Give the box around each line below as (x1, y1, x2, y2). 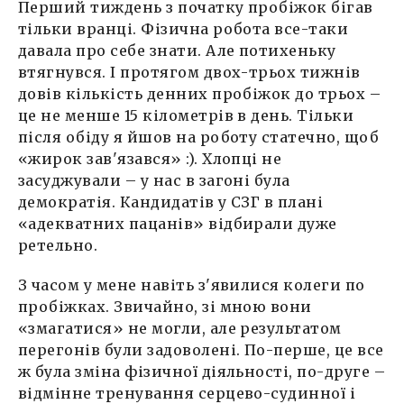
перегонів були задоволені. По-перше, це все (18, 340, 384, 359)
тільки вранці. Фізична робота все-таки (18, 19, 349, 38)
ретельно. (18, 235, 98, 254)
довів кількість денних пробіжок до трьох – (18, 84, 381, 103)
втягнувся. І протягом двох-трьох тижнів (18, 62, 361, 81)
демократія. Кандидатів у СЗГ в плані (18, 192, 324, 211)
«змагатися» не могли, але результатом (18, 318, 342, 337)
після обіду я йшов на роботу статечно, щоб (18, 127, 380, 146)
